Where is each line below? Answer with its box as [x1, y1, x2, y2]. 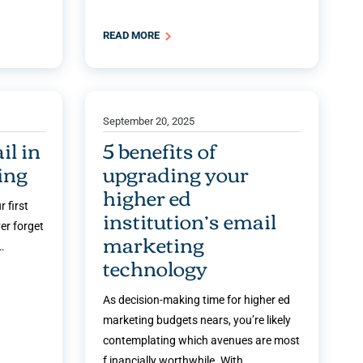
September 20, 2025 [103, 115, 195, 128]
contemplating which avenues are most [103, 334, 301, 348]
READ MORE [103, 29, 163, 42]
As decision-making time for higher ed [103, 293, 291, 307]
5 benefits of [103, 131, 217, 169]
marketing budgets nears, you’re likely [103, 314, 292, 327]
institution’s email [103, 202, 277, 240]
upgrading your [103, 155, 250, 193]
